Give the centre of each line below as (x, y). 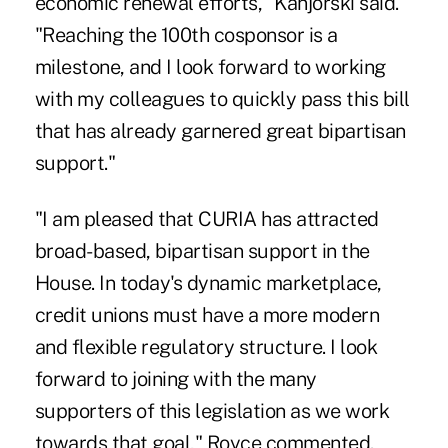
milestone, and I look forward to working (210, 66)
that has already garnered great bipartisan (220, 130)
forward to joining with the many (175, 378)
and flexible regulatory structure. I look (206, 346)
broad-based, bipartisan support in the (202, 250)
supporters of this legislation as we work (212, 410)
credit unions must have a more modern (207, 314)
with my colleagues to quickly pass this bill (222, 98)
